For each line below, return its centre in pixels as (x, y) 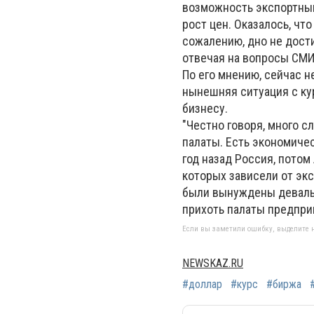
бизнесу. (205, 108)
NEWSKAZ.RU (213, 263)
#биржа (284, 284)
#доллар (202, 284)
